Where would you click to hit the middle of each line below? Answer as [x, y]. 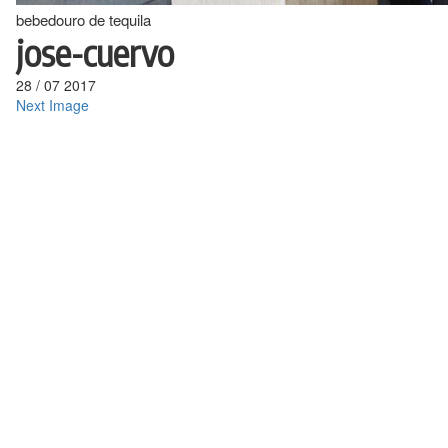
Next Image [52, 105]
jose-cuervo [95, 52]
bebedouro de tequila [83, 19]
